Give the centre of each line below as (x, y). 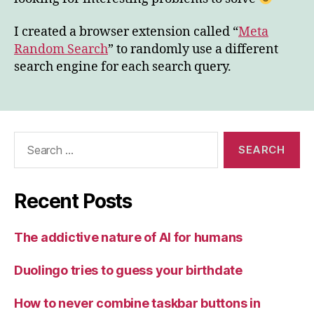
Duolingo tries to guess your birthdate (128, 271)
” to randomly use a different (193, 50)
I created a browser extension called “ (126, 32)
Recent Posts (73, 202)
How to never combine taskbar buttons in (137, 303)
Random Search (61, 50)
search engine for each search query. (123, 67)
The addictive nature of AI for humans (129, 238)
